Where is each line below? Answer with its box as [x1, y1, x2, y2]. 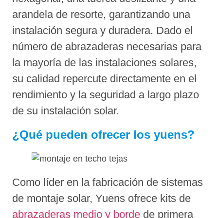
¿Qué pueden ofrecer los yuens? [12, 127, 195, 141]
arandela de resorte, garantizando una [12, 8, 190, 21]
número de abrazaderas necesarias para [12, 40, 201, 53]
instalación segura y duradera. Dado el [12, 24, 193, 37]
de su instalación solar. [12, 105, 119, 117]
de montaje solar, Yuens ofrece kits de [12, 192, 191, 204]
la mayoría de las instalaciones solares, [12, 56, 197, 69]
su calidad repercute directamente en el [12, 73, 197, 85]
